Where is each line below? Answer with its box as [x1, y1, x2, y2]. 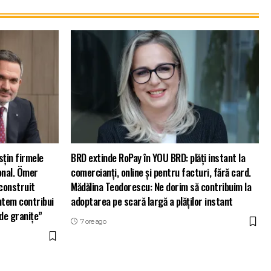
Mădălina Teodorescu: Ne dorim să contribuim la [71, 179, 251, 195]
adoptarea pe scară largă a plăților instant [71, 194, 233, 209]
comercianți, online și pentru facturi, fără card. [71, 165, 251, 180]
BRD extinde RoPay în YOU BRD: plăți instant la [71, 150, 245, 166]
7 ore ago [80, 217, 106, 226]
